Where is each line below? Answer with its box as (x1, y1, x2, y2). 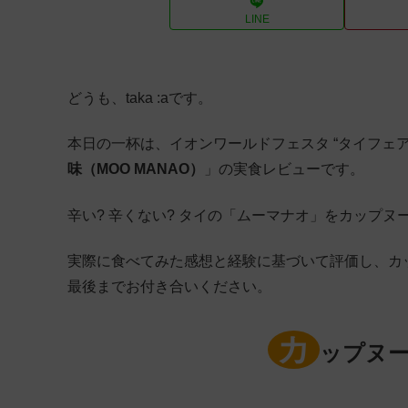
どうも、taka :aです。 (67, 89, 212, 106)
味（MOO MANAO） (67, 161, 204, 178)
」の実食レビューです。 (204, 161, 364, 178)
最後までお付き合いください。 (67, 279, 271, 295)
